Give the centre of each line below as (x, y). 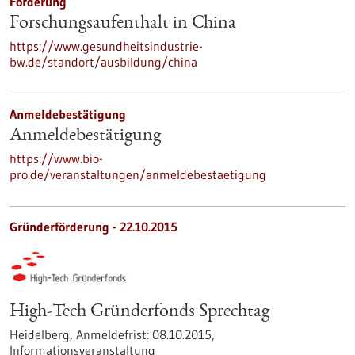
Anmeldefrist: (114, 334)
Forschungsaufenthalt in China (123, 24)
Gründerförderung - (65, 227)
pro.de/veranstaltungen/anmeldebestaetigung (138, 174)
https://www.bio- (56, 158)
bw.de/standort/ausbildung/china (103, 62)
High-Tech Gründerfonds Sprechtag (139, 312)
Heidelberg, (43, 334)
